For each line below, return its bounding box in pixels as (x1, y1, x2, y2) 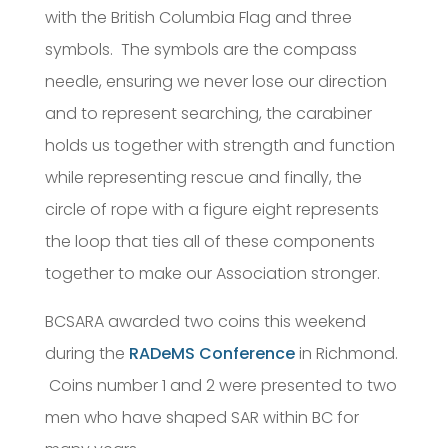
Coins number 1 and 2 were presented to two (44, 374, 397, 398)
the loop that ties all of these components (44, 230, 375, 254)
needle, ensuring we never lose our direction (44, 70, 387, 94)
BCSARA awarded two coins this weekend (44, 310, 366, 334)
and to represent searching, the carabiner (44, 102, 372, 126)
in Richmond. (294, 342, 398, 366)
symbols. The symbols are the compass (44, 38, 357, 62)
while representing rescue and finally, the (44, 166, 362, 190)
